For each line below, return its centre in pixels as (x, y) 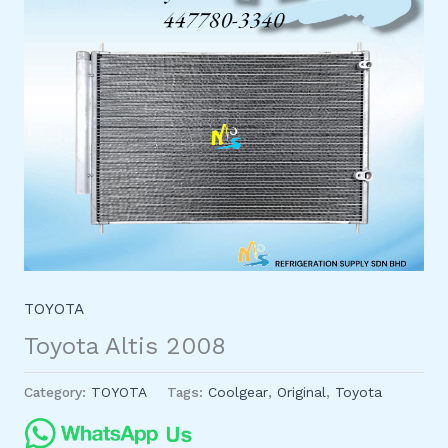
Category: (57, 391)
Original (301, 391)
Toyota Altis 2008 (124, 346)
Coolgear (237, 391)
